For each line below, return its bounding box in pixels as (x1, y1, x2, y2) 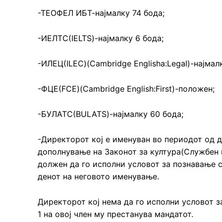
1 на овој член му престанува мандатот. (38, 209, 193, 219)
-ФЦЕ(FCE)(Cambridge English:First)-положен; (38, 83, 215, 94)
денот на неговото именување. (38, 171, 159, 181)
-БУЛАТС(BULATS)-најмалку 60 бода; (38, 109, 183, 119)
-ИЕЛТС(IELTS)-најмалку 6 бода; (38, 33, 164, 43)
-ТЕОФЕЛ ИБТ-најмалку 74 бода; (38, 7, 165, 18)
